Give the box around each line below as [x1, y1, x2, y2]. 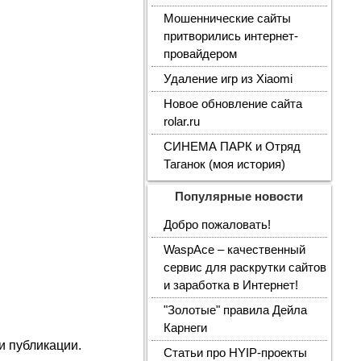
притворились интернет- [163, 30, 298, 43]
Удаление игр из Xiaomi [163, 73, 293, 85]
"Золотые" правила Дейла [163, 304, 307, 317]
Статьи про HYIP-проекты [163, 346, 307, 359]
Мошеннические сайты [163, 12, 291, 25]
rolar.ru [163, 115, 200, 128]
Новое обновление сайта [163, 98, 302, 110]
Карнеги [163, 322, 207, 334]
